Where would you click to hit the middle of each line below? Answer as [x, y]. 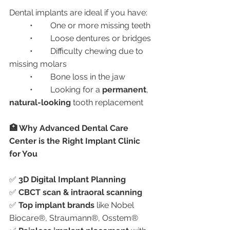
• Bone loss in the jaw [88, 77]
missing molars [38, 64]
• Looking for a [76, 90]
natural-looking [40, 102]
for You [23, 154]
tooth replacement [107, 102]
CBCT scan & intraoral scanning [80, 192]
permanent [124, 90]
